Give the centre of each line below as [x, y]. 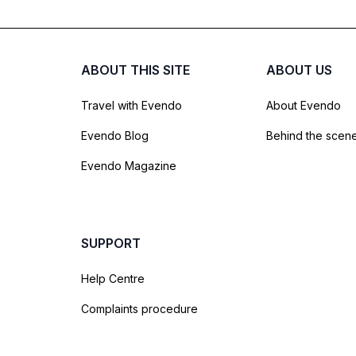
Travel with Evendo [132, 105]
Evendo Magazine [129, 166]
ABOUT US [299, 70]
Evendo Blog [115, 135]
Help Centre [113, 279]
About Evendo [304, 105]
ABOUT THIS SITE [135, 70]
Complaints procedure [139, 309]
